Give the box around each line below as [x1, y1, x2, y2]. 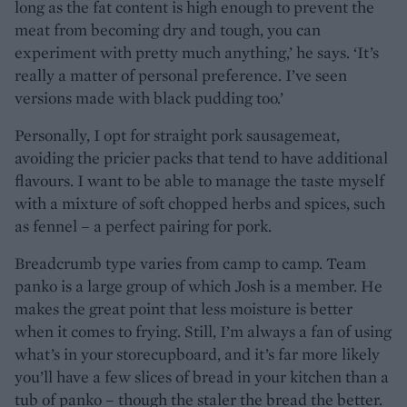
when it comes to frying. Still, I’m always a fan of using [15, 320, 392, 342]
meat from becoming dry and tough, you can [15, 18, 321, 40]
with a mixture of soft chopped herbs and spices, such [15, 192, 385, 213]
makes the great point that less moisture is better [15, 297, 352, 319]
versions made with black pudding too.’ [15, 86, 283, 108]
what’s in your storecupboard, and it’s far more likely [15, 342, 380, 364]
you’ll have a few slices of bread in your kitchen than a [15, 365, 389, 387]
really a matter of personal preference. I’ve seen [15, 64, 347, 85]
